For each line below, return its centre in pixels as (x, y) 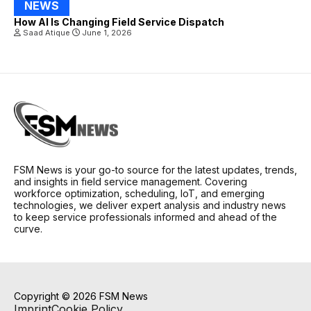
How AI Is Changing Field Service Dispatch (119, 22)
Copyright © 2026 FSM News (81, 296)
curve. (28, 229)
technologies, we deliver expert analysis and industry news (150, 205)
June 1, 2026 (106, 33)
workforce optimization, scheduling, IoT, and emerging (139, 193)
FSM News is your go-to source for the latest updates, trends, (155, 170)
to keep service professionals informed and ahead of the (145, 217)
